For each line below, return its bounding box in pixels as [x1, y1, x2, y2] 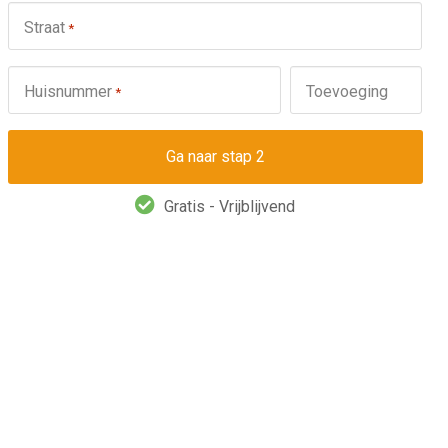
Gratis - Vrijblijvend [164, 197, 295, 216]
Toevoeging [305, 82, 388, 101]
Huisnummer [23, 82, 112, 101]
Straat [23, 18, 65, 37]
